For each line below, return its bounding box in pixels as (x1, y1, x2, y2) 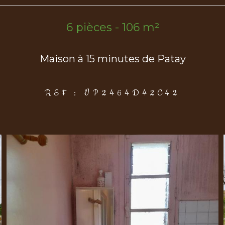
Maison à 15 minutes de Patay (39, 52, 186, 65)
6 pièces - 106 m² (66, 20, 159, 34)
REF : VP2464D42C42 (45, 87, 180, 98)
